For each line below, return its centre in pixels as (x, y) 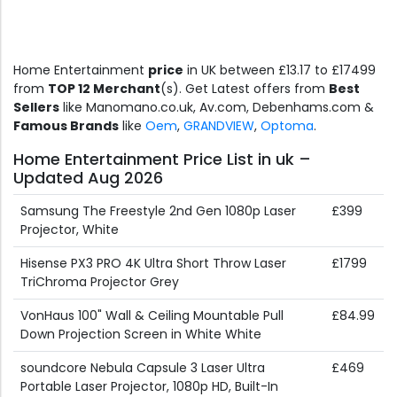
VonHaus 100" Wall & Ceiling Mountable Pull (152, 316)
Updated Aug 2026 (88, 178)
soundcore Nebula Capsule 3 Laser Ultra (143, 368)
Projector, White (70, 230)
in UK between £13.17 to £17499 (280, 70)
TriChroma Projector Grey (100, 282)
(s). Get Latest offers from (245, 89)
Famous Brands (66, 126)
